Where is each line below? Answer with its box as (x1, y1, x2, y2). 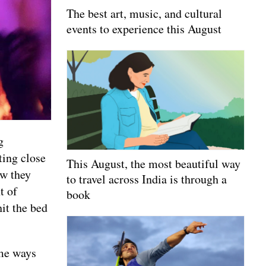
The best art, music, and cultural (66, 5, 222, 21)
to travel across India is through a (66, 171, 227, 188)
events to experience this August (66, 20, 221, 37)
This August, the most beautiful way (66, 156, 240, 172)
